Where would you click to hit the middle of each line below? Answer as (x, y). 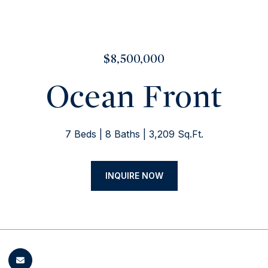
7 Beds (80, 134)
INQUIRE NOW (134, 176)
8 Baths (122, 134)
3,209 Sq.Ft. (176, 134)
